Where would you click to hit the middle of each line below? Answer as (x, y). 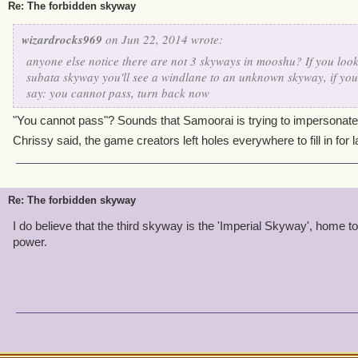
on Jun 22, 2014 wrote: (163, 39)
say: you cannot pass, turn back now (118, 93)
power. (30, 242)
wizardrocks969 (62, 40)
